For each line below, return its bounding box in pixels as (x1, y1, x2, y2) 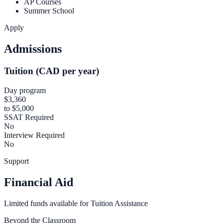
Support (4, 156, 29, 165)
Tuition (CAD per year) (4, 66, 99, 77)
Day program (4, 86, 46, 95)
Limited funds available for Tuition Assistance (4, 199, 148, 208)
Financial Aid (4, 175, 73, 189)
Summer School (24, 6, 74, 15)
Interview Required (4, 130, 65, 139)
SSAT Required (4, 112, 54, 121)
